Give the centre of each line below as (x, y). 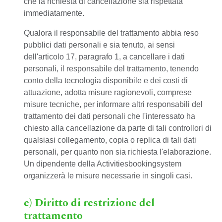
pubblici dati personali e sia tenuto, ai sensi (99, 45)
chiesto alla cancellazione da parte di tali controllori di (118, 128)
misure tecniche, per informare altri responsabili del (113, 104)
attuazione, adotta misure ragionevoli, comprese (108, 92)
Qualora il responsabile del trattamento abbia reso (111, 33)
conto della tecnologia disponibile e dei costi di (106, 81)
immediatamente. (54, 13)
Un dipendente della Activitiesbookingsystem (103, 164)
